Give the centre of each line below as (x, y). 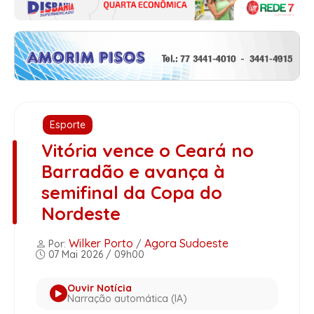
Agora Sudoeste (186, 243)
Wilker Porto (101, 243)
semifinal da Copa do (131, 192)
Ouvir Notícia (100, 288)
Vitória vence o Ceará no (147, 150)
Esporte (68, 124)
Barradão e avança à (133, 171)
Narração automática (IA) (127, 298)
